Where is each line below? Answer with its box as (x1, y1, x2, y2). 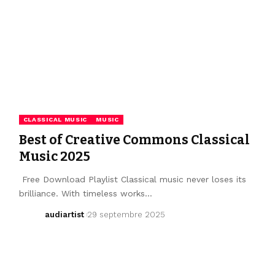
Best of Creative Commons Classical (18, 131, 250, 148)
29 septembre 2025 (87, 209, 165, 219)
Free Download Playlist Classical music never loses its (18, 174, 246, 184)
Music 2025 (18, 148, 90, 165)
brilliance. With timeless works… (18, 188, 152, 198)
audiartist (45, 209, 85, 219)
